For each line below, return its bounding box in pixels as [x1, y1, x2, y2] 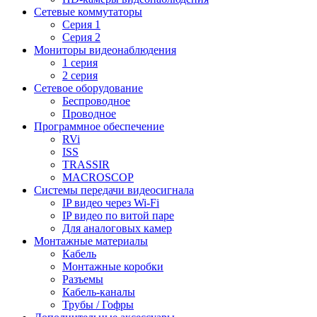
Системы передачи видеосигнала [34, 183, 194, 196]
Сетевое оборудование [34, 81, 143, 94]
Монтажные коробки [62, 260, 163, 272]
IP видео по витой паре [62, 209, 174, 221]
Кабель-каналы [62, 285, 135, 298]
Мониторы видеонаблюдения [34, 43, 176, 56]
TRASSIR [62, 158, 110, 171]
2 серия [62, 69, 98, 81]
